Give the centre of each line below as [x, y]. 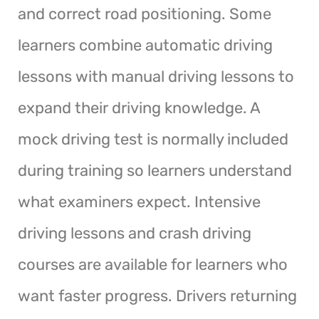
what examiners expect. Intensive [139, 202]
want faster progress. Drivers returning [157, 296]
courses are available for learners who [153, 264]
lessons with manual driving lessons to [156, 76]
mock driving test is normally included [153, 139]
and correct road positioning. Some [145, 14]
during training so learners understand [155, 170]
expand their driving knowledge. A [139, 108]
